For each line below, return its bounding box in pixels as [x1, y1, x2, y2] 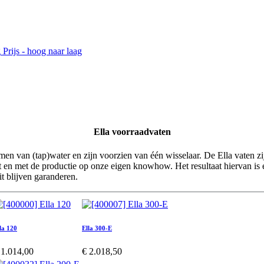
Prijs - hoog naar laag [3, 45, 82, 56]
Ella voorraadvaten [93, 127, 171, 137]
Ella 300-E [82, 224, 112, 232]
